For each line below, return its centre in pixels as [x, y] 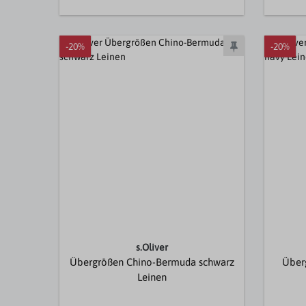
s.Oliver [152, 248]
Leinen [152, 277]
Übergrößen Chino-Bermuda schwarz [152, 262]
